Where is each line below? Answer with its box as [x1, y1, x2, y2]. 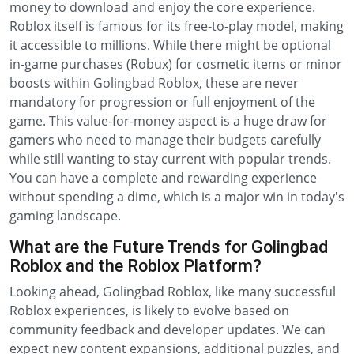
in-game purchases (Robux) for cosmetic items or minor [9, 55, 342, 73]
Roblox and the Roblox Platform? [9, 256, 262, 276]
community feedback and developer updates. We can [9, 321, 326, 338]
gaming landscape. [9, 207, 121, 224]
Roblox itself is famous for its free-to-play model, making [9, 17, 344, 35]
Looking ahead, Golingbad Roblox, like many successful [9, 283, 336, 300]
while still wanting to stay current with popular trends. [9, 150, 331, 168]
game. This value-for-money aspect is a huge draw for [9, 112, 327, 130]
